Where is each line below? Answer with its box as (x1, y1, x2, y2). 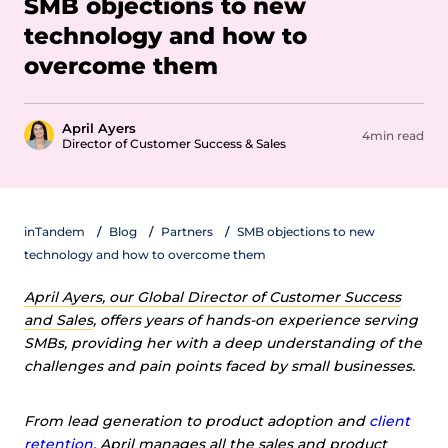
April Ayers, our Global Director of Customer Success (24, 288, 401, 306)
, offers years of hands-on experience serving (93, 311, 418, 329)
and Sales (24, 311, 93, 329)
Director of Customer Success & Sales (62, 136, 286, 151)
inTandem (24, 224, 85, 239)
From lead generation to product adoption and (24, 412, 369, 430)
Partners (161, 224, 213, 239)
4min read (362, 128, 424, 143)
